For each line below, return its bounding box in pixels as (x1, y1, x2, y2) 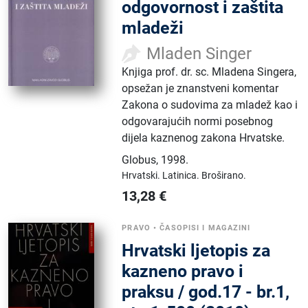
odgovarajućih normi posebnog (122, 114, 274, 128)
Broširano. (201, 169, 247, 181)
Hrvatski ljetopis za (122, 240, 271, 261)
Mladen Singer (146, 43, 252, 63)
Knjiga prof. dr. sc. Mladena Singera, (122, 65, 297, 78)
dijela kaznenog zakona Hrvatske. (122, 131, 285, 144)
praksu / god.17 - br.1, (122, 281, 290, 302)
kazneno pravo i (122, 261, 244, 281)
